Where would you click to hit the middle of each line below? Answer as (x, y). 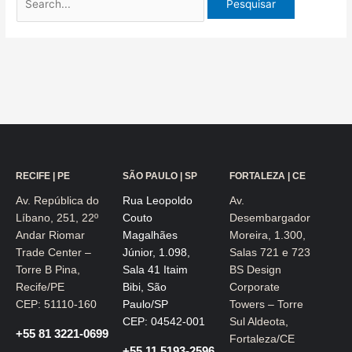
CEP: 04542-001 (164, 321)
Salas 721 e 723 (270, 252)
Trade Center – (53, 252)
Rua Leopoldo (158, 200)
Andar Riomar (50, 235)
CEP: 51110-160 (56, 304)
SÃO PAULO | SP (160, 176)
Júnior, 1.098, (156, 252)
